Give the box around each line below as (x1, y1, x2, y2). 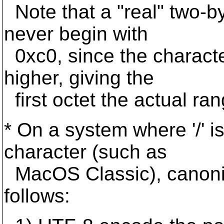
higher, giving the (4, 67, 154, 88)
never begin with (4, 23, 148, 44)
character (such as (4, 141, 167, 162)
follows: (4, 185, 70, 206)
